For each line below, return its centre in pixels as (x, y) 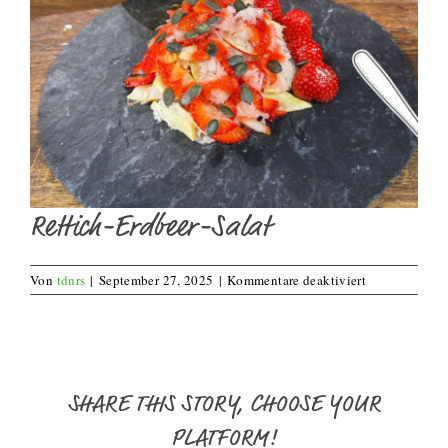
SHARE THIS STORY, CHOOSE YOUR (224, 403)
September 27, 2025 (156, 280)
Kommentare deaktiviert (296, 280)
